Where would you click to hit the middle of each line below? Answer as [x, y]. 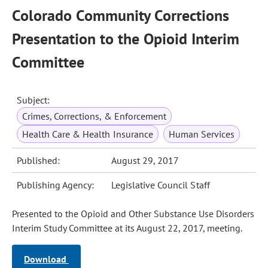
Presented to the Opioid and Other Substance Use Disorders [133, 214]
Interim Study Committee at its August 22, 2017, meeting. [127, 228]
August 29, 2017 [145, 160]
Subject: [33, 100]
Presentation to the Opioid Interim [126, 39]
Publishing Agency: [56, 185]
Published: [39, 160]
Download [46, 259]
